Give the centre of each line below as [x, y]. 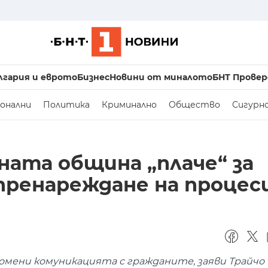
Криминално [129, 105]
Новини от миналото [161, 77]
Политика [66, 105]
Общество [194, 105]
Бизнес [93, 77]
